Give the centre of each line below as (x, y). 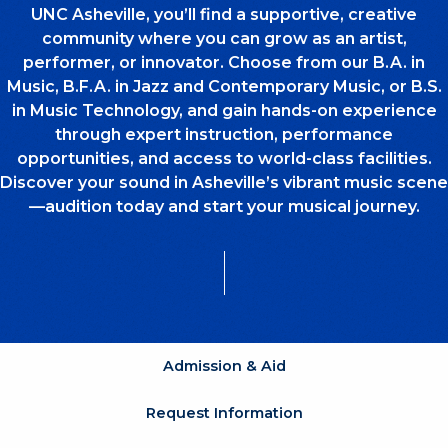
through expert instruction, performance (224, 134)
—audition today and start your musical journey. (224, 206)
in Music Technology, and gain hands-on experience (224, 110)
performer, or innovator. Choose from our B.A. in (224, 62)
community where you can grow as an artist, (224, 38)
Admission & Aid (224, 366)
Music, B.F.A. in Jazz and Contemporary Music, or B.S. (224, 86)
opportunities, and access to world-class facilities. (224, 158)
